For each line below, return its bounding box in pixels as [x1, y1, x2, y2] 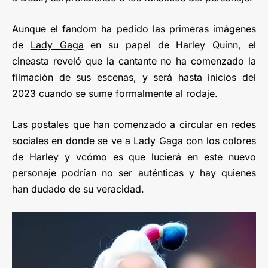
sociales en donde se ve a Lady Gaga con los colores [12, 135, 256, 147]
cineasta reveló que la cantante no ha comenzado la [12, 55, 256, 68]
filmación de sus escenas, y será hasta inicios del [12, 71, 256, 84]
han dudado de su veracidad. [12, 183, 144, 196]
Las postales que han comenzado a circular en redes [12, 118, 256, 131]
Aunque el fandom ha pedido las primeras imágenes [12, 23, 256, 35]
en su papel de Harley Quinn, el [83, 39, 257, 51]
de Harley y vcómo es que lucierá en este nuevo [12, 151, 256, 163]
